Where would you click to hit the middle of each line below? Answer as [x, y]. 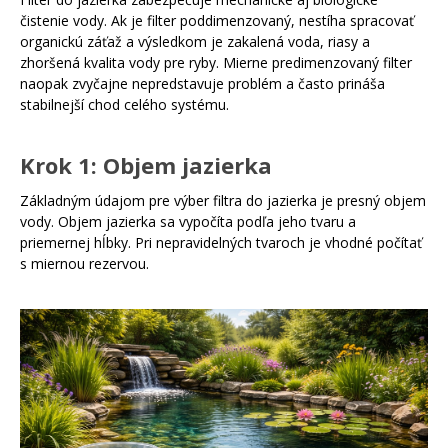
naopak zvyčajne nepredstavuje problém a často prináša [202, 83]
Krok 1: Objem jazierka [146, 165]
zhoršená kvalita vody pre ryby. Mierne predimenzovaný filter [216, 62]
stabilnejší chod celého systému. [124, 104]
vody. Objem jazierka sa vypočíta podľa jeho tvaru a [188, 221]
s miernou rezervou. [84, 263]
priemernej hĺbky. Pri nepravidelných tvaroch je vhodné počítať [221, 242]
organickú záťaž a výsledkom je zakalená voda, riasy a [195, 41]
